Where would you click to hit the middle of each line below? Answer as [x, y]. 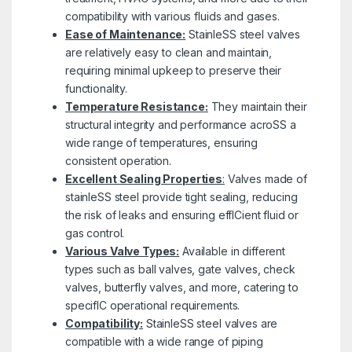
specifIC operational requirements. [152, 305]
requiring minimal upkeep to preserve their [173, 70]
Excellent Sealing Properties [144, 178]
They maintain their [257, 106]
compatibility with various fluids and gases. [172, 16]
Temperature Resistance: [136, 106]
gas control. [95, 233]
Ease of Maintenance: [125, 34]
